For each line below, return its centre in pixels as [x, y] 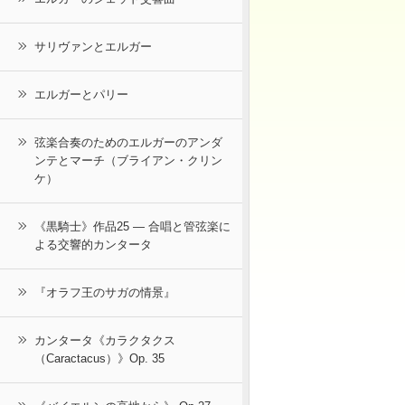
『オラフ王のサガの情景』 [105, 293]
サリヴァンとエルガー [93, 47]
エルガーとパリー [81, 95]
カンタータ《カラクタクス [105, 341]
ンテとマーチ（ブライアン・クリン [128, 161]
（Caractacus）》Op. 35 [99, 359]
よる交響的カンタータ [93, 245]
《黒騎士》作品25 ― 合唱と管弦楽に [132, 227]
